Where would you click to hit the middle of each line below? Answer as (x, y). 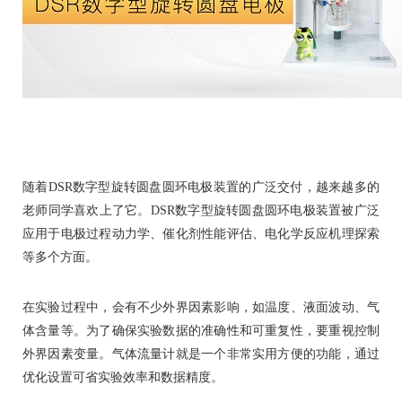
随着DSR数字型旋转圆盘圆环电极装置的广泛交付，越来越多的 (201, 188)
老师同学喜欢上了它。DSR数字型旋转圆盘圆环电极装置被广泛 (201, 211)
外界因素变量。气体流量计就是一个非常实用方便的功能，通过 (201, 354)
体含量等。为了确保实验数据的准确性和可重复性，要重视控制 (201, 331)
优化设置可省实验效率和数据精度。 (123, 378)
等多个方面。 (60, 258)
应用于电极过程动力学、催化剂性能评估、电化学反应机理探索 (201, 234)
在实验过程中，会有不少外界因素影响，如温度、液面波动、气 (201, 308)
